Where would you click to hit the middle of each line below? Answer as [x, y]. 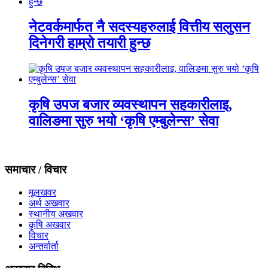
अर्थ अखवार [49, 203]
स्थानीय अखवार [56, 214]
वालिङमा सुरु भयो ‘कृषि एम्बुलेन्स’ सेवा [124, 121]
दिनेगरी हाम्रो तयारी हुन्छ [89, 43]
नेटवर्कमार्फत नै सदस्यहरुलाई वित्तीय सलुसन [139, 27]
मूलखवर [42, 193]
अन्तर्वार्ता [44, 246]
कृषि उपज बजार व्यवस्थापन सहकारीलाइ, [130, 104]
